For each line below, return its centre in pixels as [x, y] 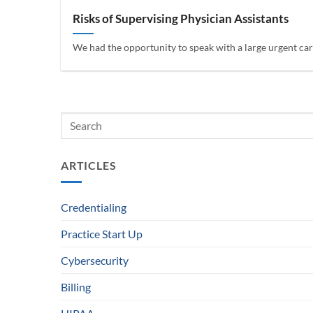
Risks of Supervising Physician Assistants [181, 19]
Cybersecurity [95, 261]
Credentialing [94, 208]
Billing [76, 287]
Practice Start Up [102, 234]
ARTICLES [89, 165]
